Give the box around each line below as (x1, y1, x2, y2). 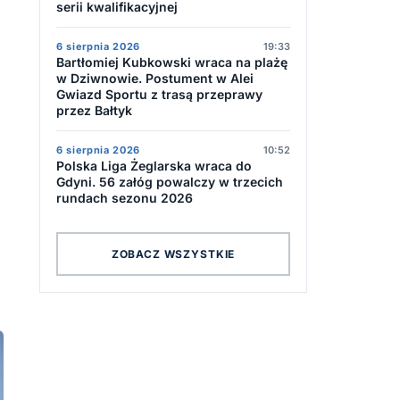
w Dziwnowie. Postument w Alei (56, 71, 254, 86)
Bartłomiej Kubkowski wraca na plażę (56, 54, 287, 70)
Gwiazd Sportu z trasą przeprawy (56, 87, 262, 102)
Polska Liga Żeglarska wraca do (56, 158, 252, 173)
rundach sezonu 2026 (56, 190, 193, 205)
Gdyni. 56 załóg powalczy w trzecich (56, 174, 283, 189)
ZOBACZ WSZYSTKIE (111, 246, 236, 261)
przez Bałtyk (56, 103, 132, 118)
